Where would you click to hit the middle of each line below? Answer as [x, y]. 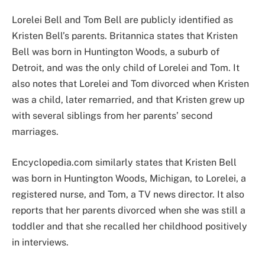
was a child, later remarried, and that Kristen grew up [128, 100]
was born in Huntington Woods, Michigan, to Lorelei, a [129, 178]
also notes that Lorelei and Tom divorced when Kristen [130, 84]
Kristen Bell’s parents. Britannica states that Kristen [125, 36]
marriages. [35, 132]
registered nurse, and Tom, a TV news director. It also [128, 194]
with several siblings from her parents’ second [112, 116]
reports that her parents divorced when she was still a [129, 210]
